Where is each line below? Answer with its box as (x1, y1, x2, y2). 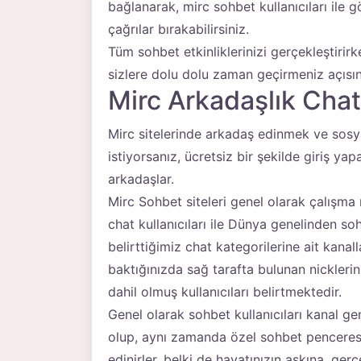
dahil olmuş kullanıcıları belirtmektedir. (108, 284, 342, 301)
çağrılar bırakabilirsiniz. (108, 21, 249, 38)
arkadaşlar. (108, 171, 174, 188)
